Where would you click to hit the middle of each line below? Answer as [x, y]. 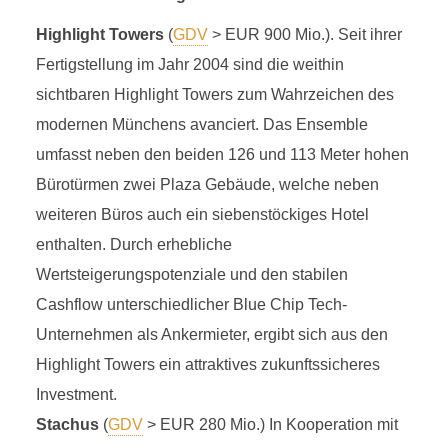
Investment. [76, 394]
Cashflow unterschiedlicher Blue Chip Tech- [191, 304]
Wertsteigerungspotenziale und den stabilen [191, 274]
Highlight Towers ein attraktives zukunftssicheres [207, 364]
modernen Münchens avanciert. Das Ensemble [201, 124]
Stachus [67, 424]
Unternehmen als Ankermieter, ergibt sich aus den [211, 334]
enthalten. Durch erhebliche [133, 244]
